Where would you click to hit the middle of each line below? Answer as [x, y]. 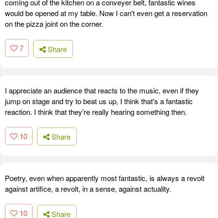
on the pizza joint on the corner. [54, 23]
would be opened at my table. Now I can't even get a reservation [106, 13]
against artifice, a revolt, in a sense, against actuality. [88, 189]
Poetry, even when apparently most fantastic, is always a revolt [105, 178]
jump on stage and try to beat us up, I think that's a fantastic [99, 101]
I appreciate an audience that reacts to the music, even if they [102, 90]
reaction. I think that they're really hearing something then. [96, 111]
